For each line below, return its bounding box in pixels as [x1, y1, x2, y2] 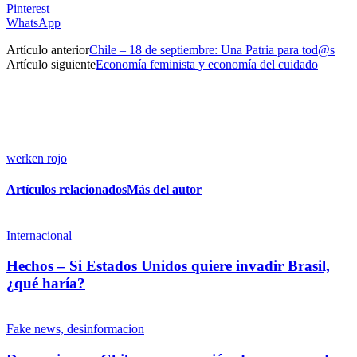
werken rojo [6, 151, 67, 166]
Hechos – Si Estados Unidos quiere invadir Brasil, [6, 257, 330, 275]
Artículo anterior [6, 43, 89, 57]
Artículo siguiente [6, 57, 96, 72]
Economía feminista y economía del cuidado [96, 57, 318, 72]
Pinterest [6, 2, 49, 16]
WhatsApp [6, 16, 61, 30]
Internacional [6, 228, 72, 242]
